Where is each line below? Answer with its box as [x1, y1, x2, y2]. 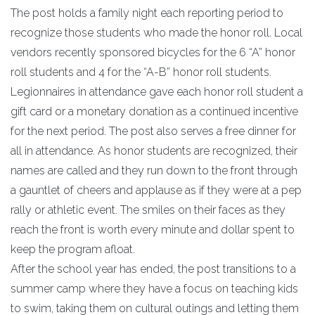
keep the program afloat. [11, 243, 135, 256]
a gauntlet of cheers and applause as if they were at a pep [11, 184, 302, 197]
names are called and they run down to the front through [11, 164, 297, 177]
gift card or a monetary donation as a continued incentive [11, 105, 298, 118]
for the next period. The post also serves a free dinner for [11, 124, 296, 138]
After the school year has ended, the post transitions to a [11, 262, 296, 276]
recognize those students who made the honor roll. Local [11, 26, 302, 39]
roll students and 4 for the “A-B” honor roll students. [11, 65, 271, 79]
